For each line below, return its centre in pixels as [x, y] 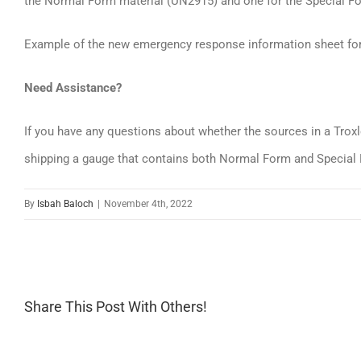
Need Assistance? [73, 88]
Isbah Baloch [65, 204]
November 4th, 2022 [148, 204]
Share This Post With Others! [116, 307]
